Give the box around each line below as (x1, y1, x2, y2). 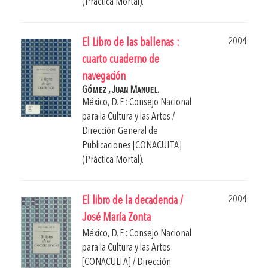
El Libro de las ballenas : (82, 37, 179, 49)
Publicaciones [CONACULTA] (82, 140, 182, 151)
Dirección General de (82, 126, 158, 136)
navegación (82, 71, 126, 83)
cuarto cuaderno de (82, 54, 159, 66)
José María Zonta (82, 212, 151, 224)
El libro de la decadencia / (82, 195, 183, 207)
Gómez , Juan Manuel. (82, 84, 159, 95)
